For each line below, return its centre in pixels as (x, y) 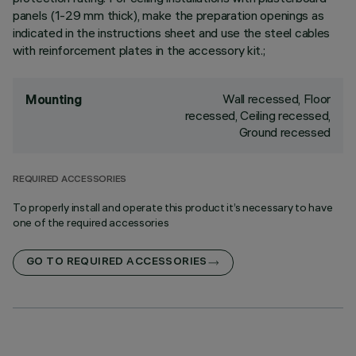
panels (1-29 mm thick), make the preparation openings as (168, 15)
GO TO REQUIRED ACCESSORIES (117, 263)
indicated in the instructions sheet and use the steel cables (172, 33)
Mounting (54, 99)
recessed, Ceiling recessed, (257, 115)
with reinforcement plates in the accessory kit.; (139, 50)
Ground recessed (284, 132)
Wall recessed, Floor (277, 99)
